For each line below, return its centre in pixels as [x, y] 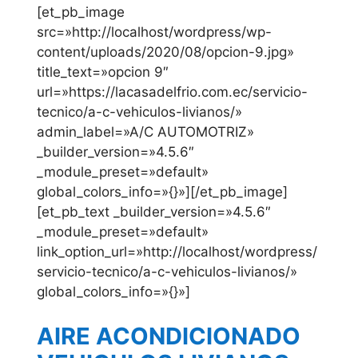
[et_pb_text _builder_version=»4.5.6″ [154, 212]
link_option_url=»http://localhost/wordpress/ [177, 252]
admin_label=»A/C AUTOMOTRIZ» [145, 132]
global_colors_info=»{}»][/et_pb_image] [162, 192]
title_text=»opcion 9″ [103, 72]
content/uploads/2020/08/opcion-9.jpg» [165, 52]
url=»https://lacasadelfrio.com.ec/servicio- [172, 92]
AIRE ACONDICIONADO [169, 336]
